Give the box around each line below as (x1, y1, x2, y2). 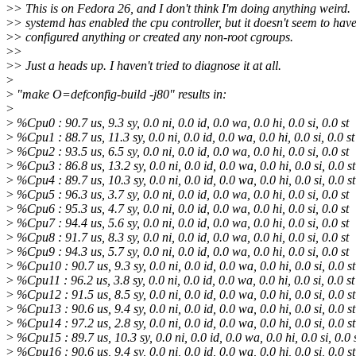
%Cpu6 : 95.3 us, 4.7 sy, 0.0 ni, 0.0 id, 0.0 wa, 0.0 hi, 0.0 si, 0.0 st (14, 202, 349, 216)
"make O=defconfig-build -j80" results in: (14, 87, 226, 102)
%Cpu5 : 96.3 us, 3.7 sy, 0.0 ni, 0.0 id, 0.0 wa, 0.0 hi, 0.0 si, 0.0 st (14, 188, 349, 202)
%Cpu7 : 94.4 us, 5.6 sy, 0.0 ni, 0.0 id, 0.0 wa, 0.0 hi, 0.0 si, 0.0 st (14, 216, 349, 230)
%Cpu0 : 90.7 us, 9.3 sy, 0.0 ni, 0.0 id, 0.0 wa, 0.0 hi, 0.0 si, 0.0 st (14, 116, 349, 130)
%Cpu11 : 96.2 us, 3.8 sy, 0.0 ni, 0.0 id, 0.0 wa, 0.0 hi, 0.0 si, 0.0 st (14, 273, 354, 288)
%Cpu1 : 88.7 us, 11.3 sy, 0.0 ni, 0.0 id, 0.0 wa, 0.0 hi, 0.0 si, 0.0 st (14, 130, 354, 145)
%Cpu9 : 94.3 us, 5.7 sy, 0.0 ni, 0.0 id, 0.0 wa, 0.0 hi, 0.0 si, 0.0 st (14, 245, 349, 259)
